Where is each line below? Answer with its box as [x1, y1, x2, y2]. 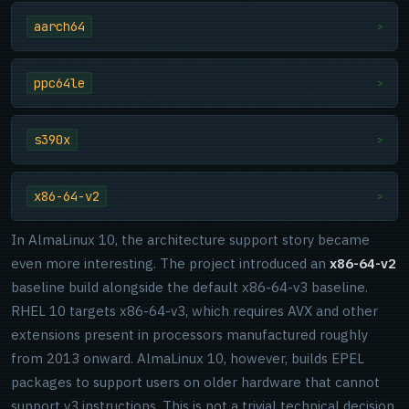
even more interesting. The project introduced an [11, 255, 330, 272]
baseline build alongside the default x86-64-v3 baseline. [11, 278, 368, 296]
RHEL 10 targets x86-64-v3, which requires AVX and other [11, 302, 378, 320]
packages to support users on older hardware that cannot [11, 373, 380, 391]
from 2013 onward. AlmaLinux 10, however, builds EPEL [11, 350, 364, 367]
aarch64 [34, 18, 85, 35]
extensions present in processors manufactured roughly [11, 326, 368, 343]
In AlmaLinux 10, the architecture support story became [11, 231, 370, 248]
